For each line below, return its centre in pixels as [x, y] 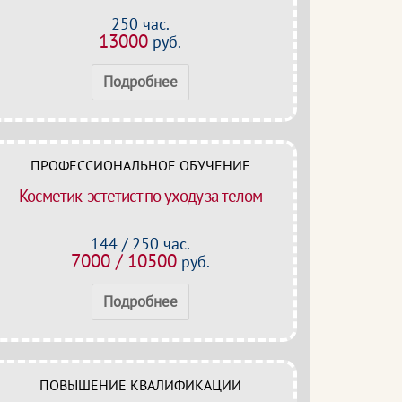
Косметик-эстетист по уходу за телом [140, 196]
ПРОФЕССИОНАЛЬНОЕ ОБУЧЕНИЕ [140, 165]
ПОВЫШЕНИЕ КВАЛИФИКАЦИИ [140, 385]
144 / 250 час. [140, 244]
